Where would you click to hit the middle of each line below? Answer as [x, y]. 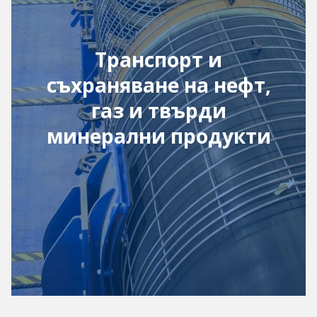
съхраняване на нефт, [158, 85]
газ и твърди [158, 110]
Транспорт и [158, 59]
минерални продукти [158, 136]
